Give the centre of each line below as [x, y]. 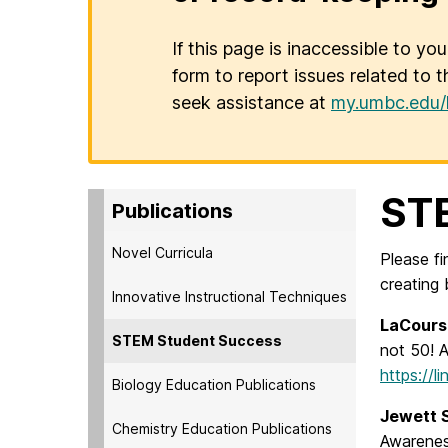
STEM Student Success [197, 340]
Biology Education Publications [214, 384]
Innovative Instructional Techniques [229, 296]
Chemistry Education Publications [222, 428]
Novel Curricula [162, 252]
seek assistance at [251, 103]
